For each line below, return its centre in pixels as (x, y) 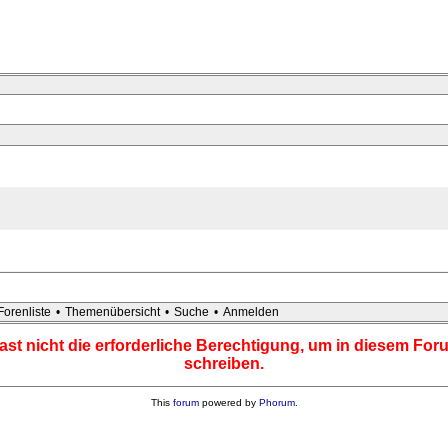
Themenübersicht (112, 312)
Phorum (276, 403)
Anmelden (251, 312)
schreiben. (224, 364)
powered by (228, 403)
